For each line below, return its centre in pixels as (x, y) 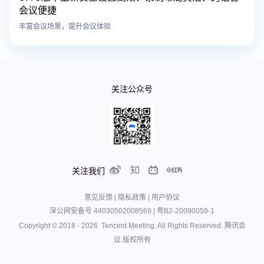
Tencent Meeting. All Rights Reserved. (161, 226)
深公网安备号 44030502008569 (100, 211)
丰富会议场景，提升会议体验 (65, 27)
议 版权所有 (132, 240)
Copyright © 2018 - (50, 226)
